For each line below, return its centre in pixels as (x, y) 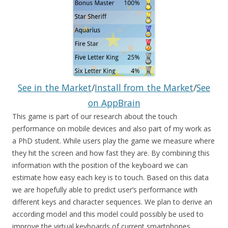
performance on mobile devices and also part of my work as (112, 128)
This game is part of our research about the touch (95, 116)
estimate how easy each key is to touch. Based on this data (110, 177)
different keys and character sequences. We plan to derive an (112, 202)
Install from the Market (144, 87)
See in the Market (55, 87)
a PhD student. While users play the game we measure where (113, 140)
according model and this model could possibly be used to (108, 214)
